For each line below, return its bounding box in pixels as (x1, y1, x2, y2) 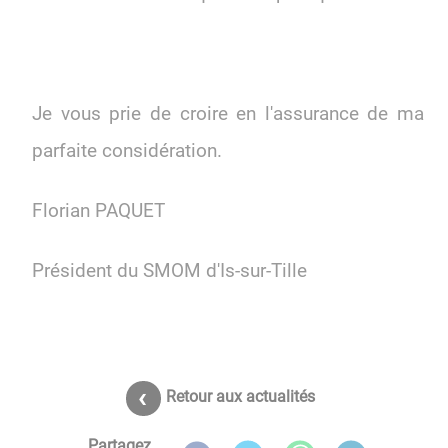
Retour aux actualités (165, 387, 315, 407)
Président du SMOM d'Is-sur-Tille (32, 259, 307, 282)
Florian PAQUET (32, 199, 165, 222)
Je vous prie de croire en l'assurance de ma (32, 102, 424, 125)
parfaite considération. (32, 139, 222, 162)
